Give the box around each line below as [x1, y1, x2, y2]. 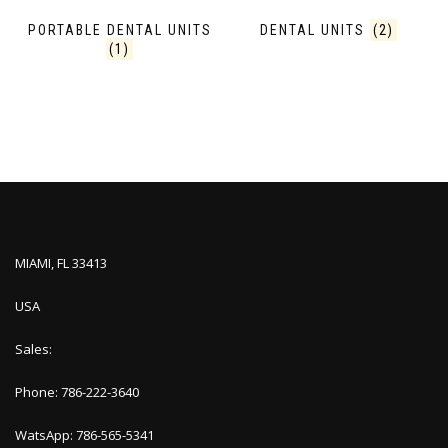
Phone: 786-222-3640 [15, 383, 139, 402]
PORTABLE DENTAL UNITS [27, 22, 212, 39]
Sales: [15, 340, 52, 359]
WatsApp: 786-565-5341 [15, 426, 154, 445]
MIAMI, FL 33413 [15, 254, 107, 273]
